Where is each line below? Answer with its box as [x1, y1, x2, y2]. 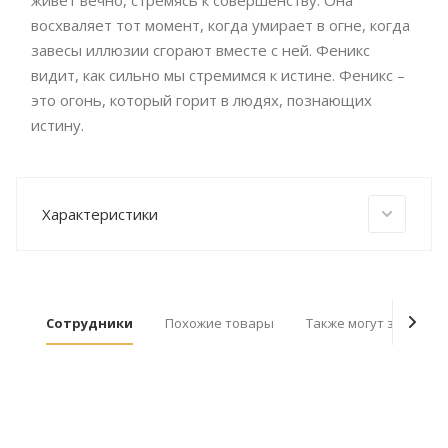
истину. [31, 115, 88, 136]
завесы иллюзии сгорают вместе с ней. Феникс [31, 40, 370, 61]
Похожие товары [165, 314, 274, 333]
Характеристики [42, 204, 158, 225]
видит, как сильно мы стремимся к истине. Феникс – [31, 65, 405, 86]
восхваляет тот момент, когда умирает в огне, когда [31, 15, 410, 36]
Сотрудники [46, 314, 133, 333]
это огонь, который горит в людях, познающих [31, 90, 372, 111]
